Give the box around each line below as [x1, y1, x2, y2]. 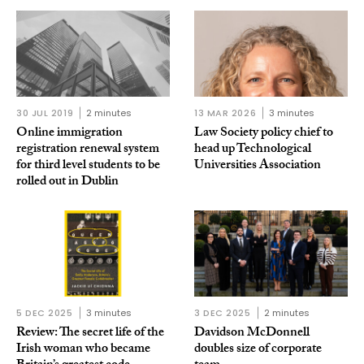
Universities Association [194, 155, 321, 178]
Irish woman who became [16, 339, 150, 362]
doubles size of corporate [194, 339, 322, 362]
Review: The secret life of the [16, 323, 164, 345]
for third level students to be [16, 155, 160, 178]
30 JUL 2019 [16, 106, 74, 120]
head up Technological [194, 139, 311, 162]
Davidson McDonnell [194, 323, 310, 345]
